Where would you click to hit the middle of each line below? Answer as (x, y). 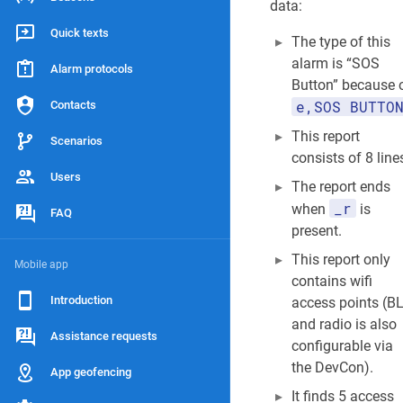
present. (317, 231)
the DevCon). (332, 367)
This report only (341, 260)
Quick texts (80, 33)
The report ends (341, 187)
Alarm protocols (92, 69)
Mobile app (41, 264)
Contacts (73, 105)
